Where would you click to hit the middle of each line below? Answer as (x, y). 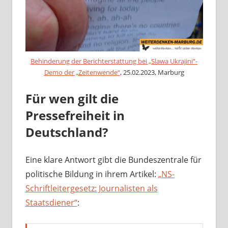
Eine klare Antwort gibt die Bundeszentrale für (113, 160)
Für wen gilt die (72, 98)
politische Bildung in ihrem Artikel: (92, 174)
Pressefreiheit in (75, 115)
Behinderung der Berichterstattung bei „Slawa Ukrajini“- (114, 61)
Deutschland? (66, 132)
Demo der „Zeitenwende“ (82, 72)
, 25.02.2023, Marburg (152, 72)
